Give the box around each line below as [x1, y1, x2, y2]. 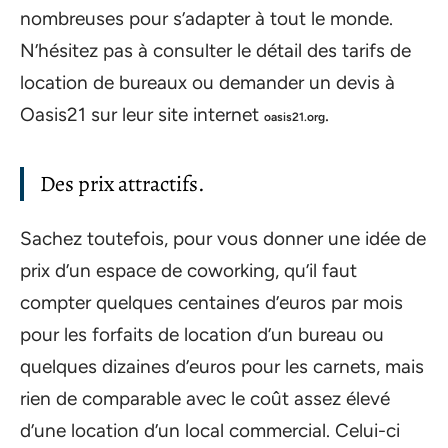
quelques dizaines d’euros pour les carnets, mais [20, 355, 424, 378]
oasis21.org [264, 109, 325, 124]
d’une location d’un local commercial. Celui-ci [20, 419, 400, 442]
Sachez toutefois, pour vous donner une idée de [20, 227, 426, 250]
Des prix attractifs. [40, 168, 205, 199]
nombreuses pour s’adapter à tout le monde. [20, 6, 393, 30]
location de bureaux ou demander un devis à [20, 70, 395, 94]
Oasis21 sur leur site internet [20, 102, 264, 126]
